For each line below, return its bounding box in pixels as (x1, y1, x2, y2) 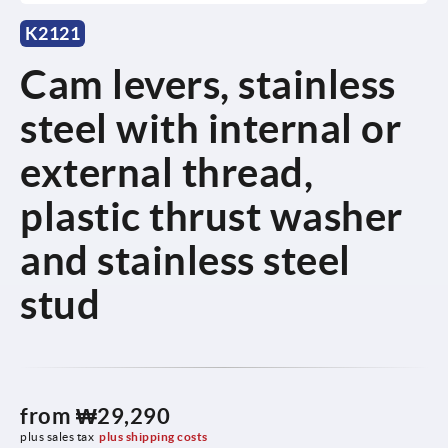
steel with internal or (20, 105, 401, 151)
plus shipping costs (99, 429, 208, 443)
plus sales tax (20, 429, 94, 443)
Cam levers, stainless (20, 61, 396, 107)
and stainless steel (20, 237, 351, 283)
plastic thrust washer (20, 193, 403, 239)
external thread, (20, 149, 313, 195)
